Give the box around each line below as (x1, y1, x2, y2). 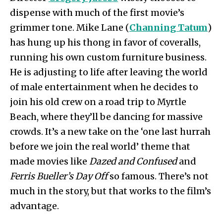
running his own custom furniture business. (10, 52, 207, 63)
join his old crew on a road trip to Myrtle (10, 96, 186, 108)
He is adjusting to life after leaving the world (10, 66, 208, 78)
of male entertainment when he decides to (10, 81, 198, 93)
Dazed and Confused (89, 156, 177, 167)
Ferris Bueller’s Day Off (10, 170, 110, 182)
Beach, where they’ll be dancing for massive (10, 111, 203, 123)
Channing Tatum (129, 22, 208, 34)
